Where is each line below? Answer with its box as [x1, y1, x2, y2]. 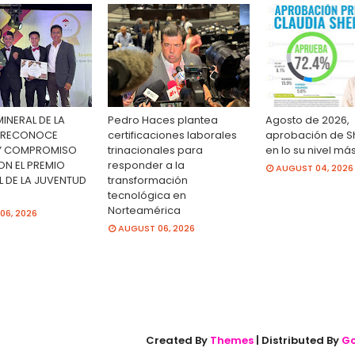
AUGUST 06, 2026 [117, 222, 195, 235]
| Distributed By [253, 333, 342, 348]
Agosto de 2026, [265, 113, 350, 128]
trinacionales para [107, 143, 203, 158]
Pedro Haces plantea [107, 113, 218, 128]
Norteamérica [107, 203, 181, 218]
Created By [145, 333, 210, 348]
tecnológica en [107, 188, 186, 203]
